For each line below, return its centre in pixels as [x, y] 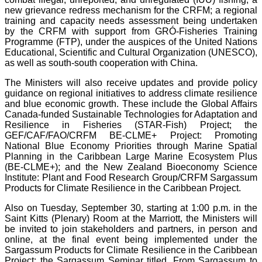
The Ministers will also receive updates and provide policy [131, 83]
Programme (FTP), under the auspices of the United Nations [131, 42]
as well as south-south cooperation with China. [101, 63]
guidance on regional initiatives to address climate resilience [131, 94]
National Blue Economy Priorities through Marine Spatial [131, 146]
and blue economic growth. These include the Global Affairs [131, 104]
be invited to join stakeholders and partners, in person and [131, 229]
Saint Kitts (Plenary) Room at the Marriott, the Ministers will [131, 219]
